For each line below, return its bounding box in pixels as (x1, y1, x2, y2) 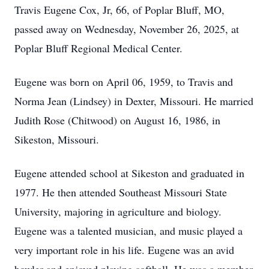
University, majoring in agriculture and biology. (14, 204, 222, 219)
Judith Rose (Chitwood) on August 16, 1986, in (14, 113, 220, 127)
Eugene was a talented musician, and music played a (14, 223, 243, 238)
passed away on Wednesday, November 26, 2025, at (14, 22, 239, 36)
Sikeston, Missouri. (14, 132, 99, 147)
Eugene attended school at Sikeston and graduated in (14, 166, 244, 180)
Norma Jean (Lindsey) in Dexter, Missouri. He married (14, 94, 253, 108)
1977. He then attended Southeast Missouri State (14, 185, 227, 199)
